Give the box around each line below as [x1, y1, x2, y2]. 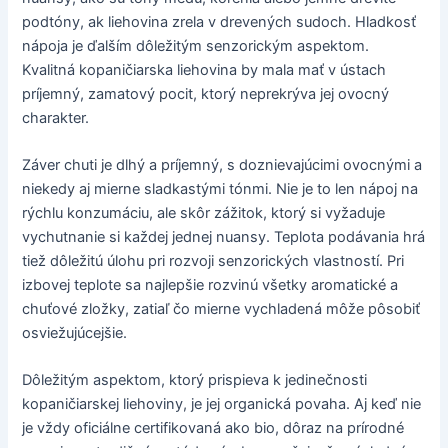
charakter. [22, 108, 90, 127]
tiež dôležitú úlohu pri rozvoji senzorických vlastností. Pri [22, 252, 405, 271]
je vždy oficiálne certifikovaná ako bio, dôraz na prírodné [22, 419, 405, 438]
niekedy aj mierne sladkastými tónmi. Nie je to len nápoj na [22, 180, 419, 199]
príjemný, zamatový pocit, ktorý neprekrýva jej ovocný [22, 84, 390, 103]
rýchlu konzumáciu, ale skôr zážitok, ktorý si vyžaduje [22, 204, 386, 223]
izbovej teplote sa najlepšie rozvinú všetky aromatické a [22, 276, 399, 295]
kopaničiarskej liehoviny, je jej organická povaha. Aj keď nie [22, 395, 422, 414]
